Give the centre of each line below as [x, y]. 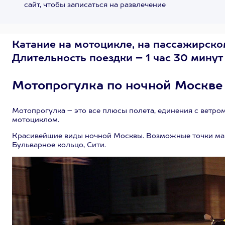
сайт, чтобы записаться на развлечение [95, 5]
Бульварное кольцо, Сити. [59, 145]
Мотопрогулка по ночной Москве [118, 86]
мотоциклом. [36, 120]
